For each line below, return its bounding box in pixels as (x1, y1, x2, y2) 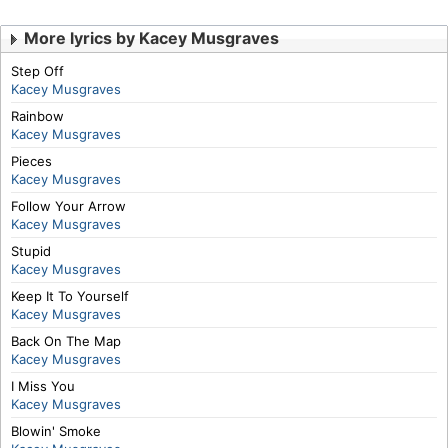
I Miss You (11, 378, 75, 394)
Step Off (11, 63, 64, 79)
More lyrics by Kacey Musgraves (24, 28, 279, 48)
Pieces (11, 153, 52, 169)
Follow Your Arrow (11, 198, 126, 214)
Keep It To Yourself (11, 288, 129, 304)
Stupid (11, 243, 51, 259)
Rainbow (11, 108, 64, 124)
